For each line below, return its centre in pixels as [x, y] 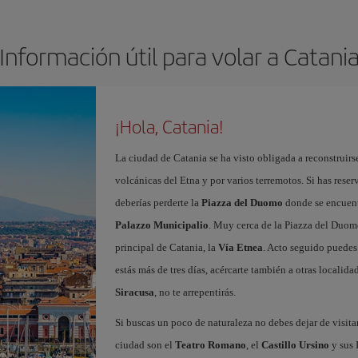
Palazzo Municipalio [161, 225]
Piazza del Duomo [242, 203]
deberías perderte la [158, 203]
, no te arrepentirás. [195, 292]
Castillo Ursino [295, 345]
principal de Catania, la [166, 247]
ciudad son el [145, 345]
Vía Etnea [240, 247]
